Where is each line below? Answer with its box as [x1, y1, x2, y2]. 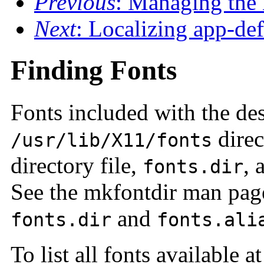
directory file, [11, 152, 143, 178]
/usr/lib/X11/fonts [11, 129, 212, 151]
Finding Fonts [11, 55, 177, 86]
